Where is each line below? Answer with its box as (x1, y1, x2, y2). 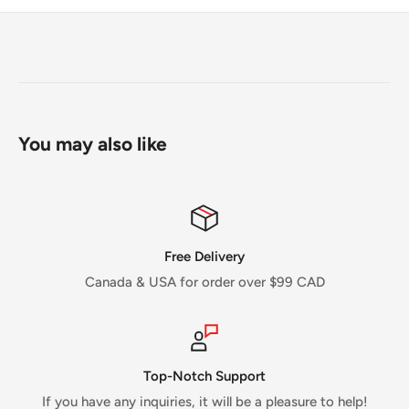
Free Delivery (164, 247, 245, 265)
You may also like (18, 131, 167, 155)
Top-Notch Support (143, 367, 266, 384)
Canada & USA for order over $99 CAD (84, 273, 325, 290)
